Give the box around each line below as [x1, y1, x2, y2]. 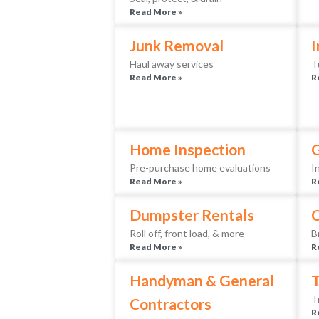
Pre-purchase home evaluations [130, 162, 271, 174]
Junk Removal [130, 36, 224, 55]
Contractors [130, 295, 211, 313]
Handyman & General [130, 271, 274, 290]
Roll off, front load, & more [130, 227, 244, 240]
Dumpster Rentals [130, 206, 254, 224]
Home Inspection [130, 140, 246, 159]
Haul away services [130, 58, 214, 70]
